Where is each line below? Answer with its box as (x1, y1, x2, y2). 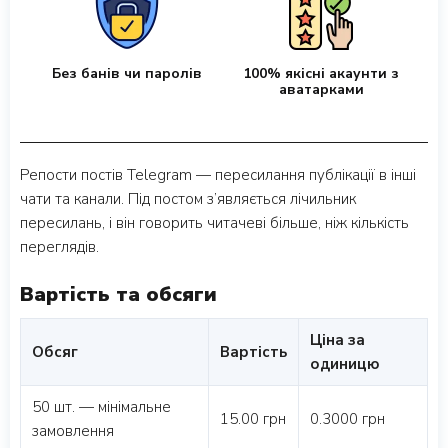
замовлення (32, 421, 114, 442)
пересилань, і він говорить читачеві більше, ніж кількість (20, 213, 409, 234)
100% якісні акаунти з (243, 64, 399, 84)
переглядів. (20, 237, 99, 258)
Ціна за (310, 330, 365, 351)
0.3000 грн (310, 409, 385, 430)
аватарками (278, 80, 364, 100)
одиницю (310, 354, 380, 375)
